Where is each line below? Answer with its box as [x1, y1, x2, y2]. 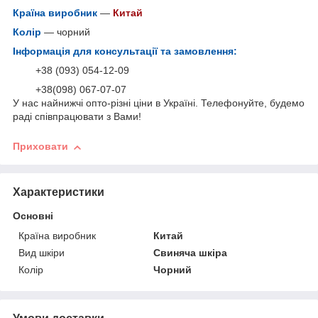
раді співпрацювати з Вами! [13, 111, 141, 123]
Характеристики [13, 186, 104, 199]
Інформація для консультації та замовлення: [13, 45, 237, 57]
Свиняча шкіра [153, 247, 228, 259]
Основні [13, 210, 53, 222]
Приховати [13, 141, 68, 153]
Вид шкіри [18, 247, 65, 259]
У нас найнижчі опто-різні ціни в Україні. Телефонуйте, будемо [13, 97, 305, 109]
